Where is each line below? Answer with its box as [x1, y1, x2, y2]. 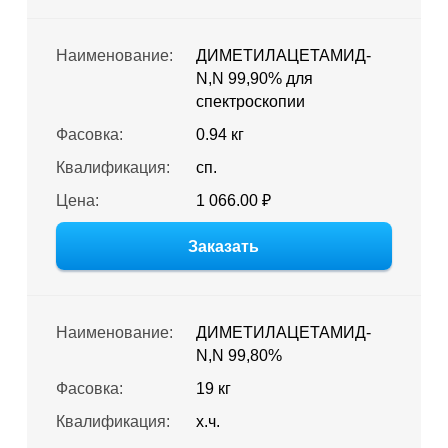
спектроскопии [195, 93, 305, 110]
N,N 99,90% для [195, 70, 313, 87]
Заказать [188, 238, 260, 255]
